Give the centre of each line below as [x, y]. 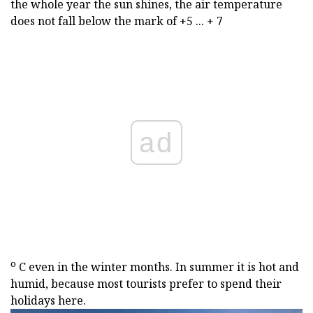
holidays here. [48, 301]
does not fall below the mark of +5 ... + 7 [117, 21]
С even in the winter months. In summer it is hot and [158, 267]
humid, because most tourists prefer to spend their [146, 284]
